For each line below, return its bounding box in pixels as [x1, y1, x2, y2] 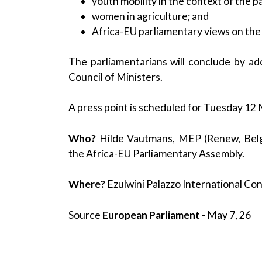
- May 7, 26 [200, 208, 251, 221]
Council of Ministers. [68, 71, 163, 84]
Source [68, 208, 102, 221]
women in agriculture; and [92, 9, 209, 22]
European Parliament [102, 208, 200, 221]
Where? [68, 178, 105, 191]
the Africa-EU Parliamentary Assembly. [68, 147, 244, 160]
